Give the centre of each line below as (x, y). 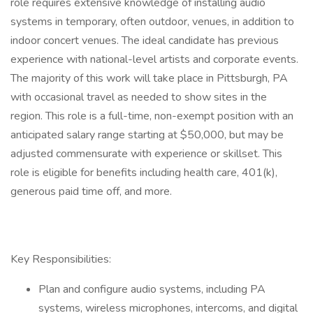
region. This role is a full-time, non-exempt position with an (152, 116)
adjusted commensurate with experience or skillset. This (146, 154)
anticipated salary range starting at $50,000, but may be (147, 135)
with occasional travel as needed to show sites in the (139, 97)
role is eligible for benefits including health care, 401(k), (144, 173)
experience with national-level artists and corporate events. (154, 59)
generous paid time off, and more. (91, 191)
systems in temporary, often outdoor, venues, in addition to (152, 22)
